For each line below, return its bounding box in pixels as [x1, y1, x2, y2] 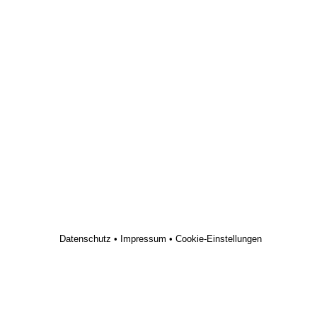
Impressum [120, 234, 166, 244]
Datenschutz [59, 234, 111, 244]
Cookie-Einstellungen [175, 234, 262, 244]
